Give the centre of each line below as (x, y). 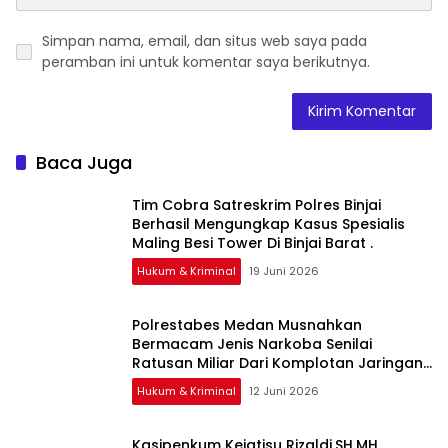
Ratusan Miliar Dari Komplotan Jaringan (277, 363)
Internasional (184, 382)
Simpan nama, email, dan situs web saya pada (204, 40)
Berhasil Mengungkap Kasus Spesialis (268, 224)
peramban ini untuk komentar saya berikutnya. (206, 61)
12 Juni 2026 (284, 391)
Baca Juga (84, 162)
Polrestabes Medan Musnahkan (247, 325)
